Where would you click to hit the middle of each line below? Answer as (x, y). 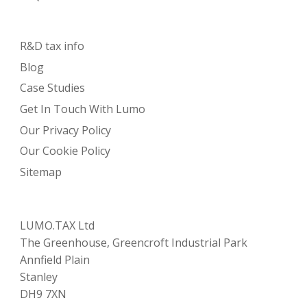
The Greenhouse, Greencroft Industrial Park (134, 242)
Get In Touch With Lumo (83, 109)
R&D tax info (52, 46)
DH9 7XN (44, 294)
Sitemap (41, 172)
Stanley (39, 277)
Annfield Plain (55, 259)
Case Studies (53, 88)
